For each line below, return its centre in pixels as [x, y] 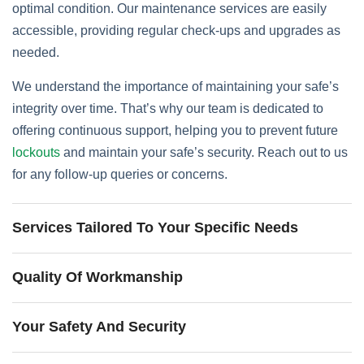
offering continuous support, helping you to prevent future [175, 130]
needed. [36, 52]
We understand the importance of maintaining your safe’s [175, 87]
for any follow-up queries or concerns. [120, 174]
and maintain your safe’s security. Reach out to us [204, 152]
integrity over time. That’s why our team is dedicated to [168, 108]
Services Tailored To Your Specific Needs [155, 227]
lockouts [36, 152]
